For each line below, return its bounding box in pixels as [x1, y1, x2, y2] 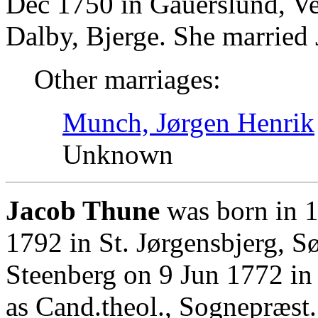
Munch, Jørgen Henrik [62, 106, 314, 138]
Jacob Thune [6, 194, 160, 226]
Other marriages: [34, 63, 221, 94]
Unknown [62, 138, 173, 170]
